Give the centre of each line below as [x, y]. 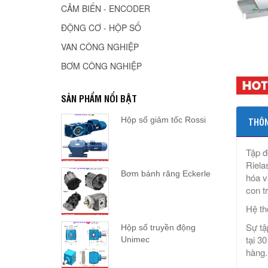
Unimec [135, 240]
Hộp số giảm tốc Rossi [163, 120]
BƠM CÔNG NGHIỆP [101, 66]
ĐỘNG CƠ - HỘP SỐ [101, 28]
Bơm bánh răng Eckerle [166, 174]
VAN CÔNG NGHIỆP [100, 47]
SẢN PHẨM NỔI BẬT [99, 98]
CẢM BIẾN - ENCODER [106, 9]
